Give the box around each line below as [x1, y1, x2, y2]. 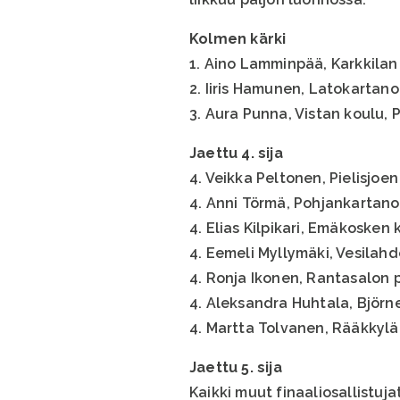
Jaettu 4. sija [189, 144, 283, 162]
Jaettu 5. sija [189, 358, 282, 376]
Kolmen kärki [189, 29, 287, 47]
